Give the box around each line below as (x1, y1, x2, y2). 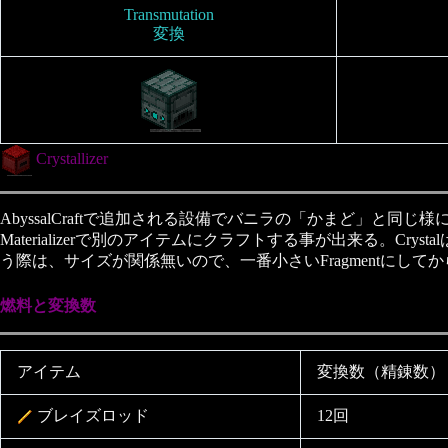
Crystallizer (32, 149, 108, 167)
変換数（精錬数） (317, 363, 445, 380)
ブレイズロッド (33, 407, 149, 424)
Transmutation (123, 6, 214, 23)
